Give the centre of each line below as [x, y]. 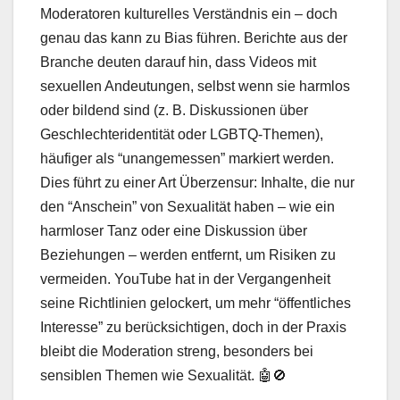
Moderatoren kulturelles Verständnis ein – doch [189, 14]
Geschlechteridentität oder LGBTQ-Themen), [182, 135]
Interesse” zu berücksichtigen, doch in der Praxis [193, 328]
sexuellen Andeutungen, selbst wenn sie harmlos [195, 87]
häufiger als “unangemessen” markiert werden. [187, 159]
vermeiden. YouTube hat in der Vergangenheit [185, 279]
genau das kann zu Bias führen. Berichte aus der [194, 38]
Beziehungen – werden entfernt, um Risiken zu [188, 255]
